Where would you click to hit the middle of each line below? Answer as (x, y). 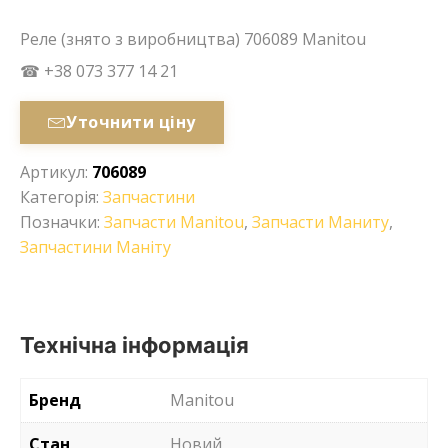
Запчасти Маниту (320, 221)
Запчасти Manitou (174, 221)
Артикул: (56, 171)
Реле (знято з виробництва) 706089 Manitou (193, 38)
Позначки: (62, 221)
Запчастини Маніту (95, 246)
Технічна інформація (134, 344)
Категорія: (61, 196)
